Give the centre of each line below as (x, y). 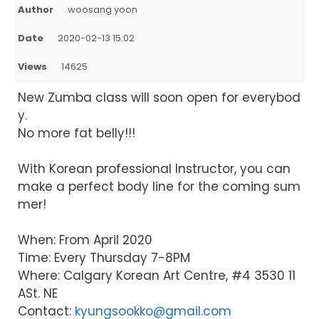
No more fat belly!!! (77, 134)
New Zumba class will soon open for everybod (159, 98)
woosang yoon (103, 10)
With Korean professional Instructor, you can (154, 169)
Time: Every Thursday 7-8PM (104, 258)
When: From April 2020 (85, 240)
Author (36, 10)
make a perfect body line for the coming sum (159, 187)
